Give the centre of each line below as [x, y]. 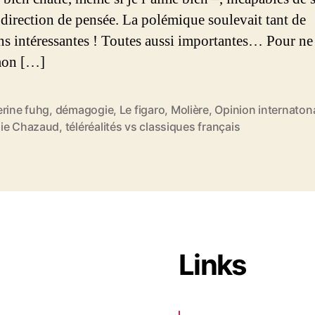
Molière [189, 109]
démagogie [84, 109]
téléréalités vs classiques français [153, 126]
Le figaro [142, 109]
